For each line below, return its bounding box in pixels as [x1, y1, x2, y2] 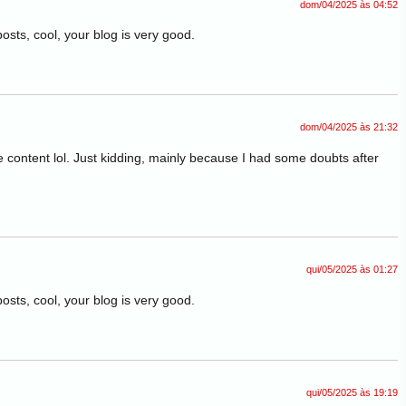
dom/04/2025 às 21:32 [300, 121, 398, 133]
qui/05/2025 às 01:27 [306, 264, 398, 275]
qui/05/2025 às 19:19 [306, 386, 398, 398]
